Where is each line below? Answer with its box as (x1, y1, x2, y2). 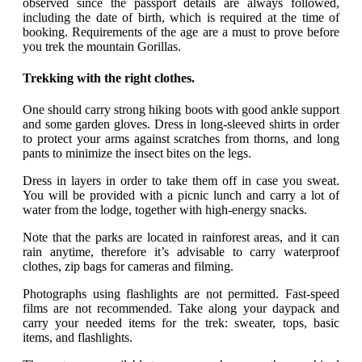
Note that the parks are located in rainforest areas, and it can (23, 230, 339, 245)
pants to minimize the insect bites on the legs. (23, 146, 251, 161)
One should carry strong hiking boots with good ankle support (23, 103, 339, 117)
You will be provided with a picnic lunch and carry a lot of (23, 188, 339, 203)
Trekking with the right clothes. (23, 71, 195, 86)
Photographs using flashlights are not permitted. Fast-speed (23, 287, 339, 301)
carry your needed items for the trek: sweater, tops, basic (23, 316, 339, 330)
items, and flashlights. (23, 330, 133, 345)
